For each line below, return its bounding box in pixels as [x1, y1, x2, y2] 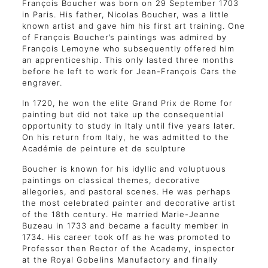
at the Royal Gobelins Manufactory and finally [22, 255, 218, 264]
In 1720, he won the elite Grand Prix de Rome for [22, 98, 233, 108]
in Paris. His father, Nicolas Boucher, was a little [22, 10, 229, 19]
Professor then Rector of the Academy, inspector [22, 243, 235, 253]
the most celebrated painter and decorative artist [22, 198, 236, 208]
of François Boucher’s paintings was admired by [22, 32, 227, 42]
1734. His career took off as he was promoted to [22, 232, 231, 242]
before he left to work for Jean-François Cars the [22, 66, 237, 76]
